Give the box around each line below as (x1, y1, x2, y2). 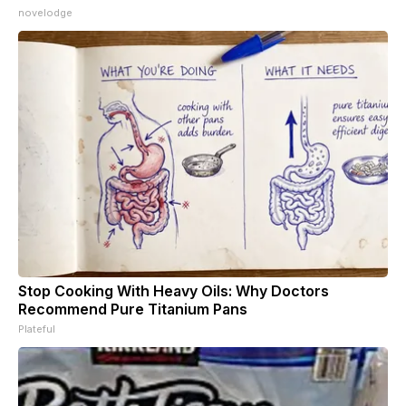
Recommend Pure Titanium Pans (18, 300, 247, 319)
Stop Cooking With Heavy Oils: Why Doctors (18, 282, 329, 301)
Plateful (18, 323, 55, 336)
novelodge (18, 6, 72, 20)
